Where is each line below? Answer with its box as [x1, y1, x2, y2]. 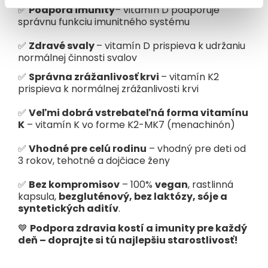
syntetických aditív [18, 202, 118, 216]
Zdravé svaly [29, 38, 96, 53]
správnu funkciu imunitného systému [18, 14, 190, 29]
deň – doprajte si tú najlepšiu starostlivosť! [18, 233, 238, 247]
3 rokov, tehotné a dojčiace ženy [18, 154, 170, 168]
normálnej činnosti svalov [18, 50, 137, 65]
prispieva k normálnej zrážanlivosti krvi [18, 82, 199, 96]
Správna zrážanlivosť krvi [29, 70, 161, 84]
